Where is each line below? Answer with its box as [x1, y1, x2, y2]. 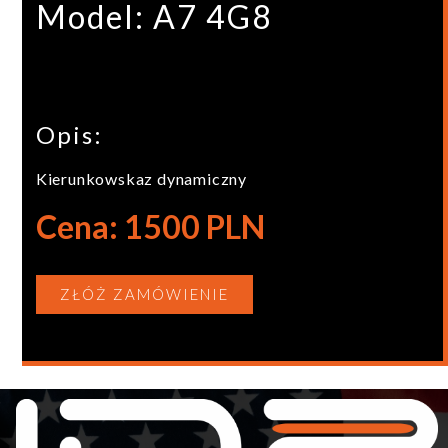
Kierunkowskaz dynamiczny [35, 168, 248, 188]
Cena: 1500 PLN [35, 206, 265, 246]
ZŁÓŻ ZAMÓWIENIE [59, 285, 229, 304]
